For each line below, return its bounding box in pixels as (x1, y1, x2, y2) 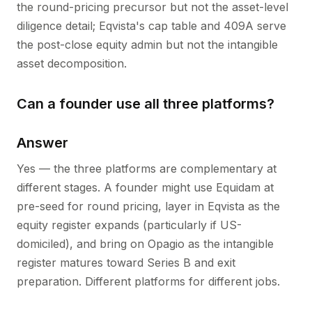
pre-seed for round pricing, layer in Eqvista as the (17, 199, 280, 213)
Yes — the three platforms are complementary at (17, 162, 276, 175)
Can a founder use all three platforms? (17, 95, 274, 112)
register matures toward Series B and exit (17, 256, 235, 270)
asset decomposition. (17, 56, 127, 70)
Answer (17, 134, 68, 151)
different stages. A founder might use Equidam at (17, 180, 274, 194)
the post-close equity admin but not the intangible (17, 38, 278, 52)
